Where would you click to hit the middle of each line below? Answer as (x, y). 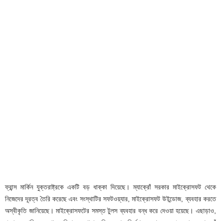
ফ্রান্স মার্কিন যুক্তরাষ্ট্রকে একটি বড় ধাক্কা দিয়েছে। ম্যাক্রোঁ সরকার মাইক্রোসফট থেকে (110, 187)
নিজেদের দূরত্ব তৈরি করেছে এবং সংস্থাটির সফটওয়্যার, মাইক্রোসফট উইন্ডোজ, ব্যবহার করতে (110, 199)
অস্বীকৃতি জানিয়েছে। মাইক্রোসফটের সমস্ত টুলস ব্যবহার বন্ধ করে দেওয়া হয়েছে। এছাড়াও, (110, 211)
